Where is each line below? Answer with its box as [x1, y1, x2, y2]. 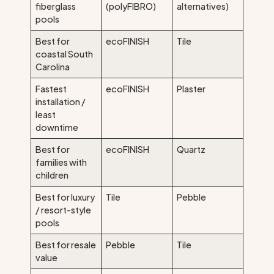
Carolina [35, 61, 70, 72]
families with [35, 156, 87, 168]
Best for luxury [35, 191, 95, 202]
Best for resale [35, 239, 97, 250]
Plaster [177, 83, 206, 94]
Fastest [35, 83, 67, 94]
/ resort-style [35, 204, 92, 215]
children [35, 169, 69, 180]
